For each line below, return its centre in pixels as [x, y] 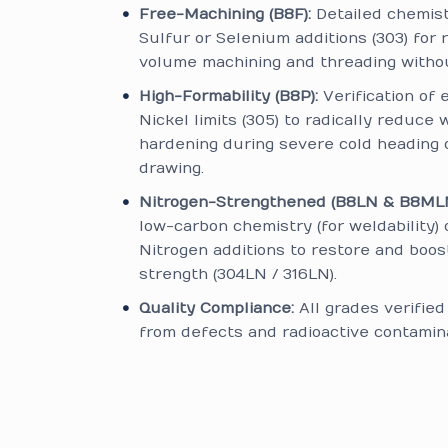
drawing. [172, 168]
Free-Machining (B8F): [225, 14]
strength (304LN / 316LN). [238, 274]
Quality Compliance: [217, 308]
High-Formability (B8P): [229, 96]
